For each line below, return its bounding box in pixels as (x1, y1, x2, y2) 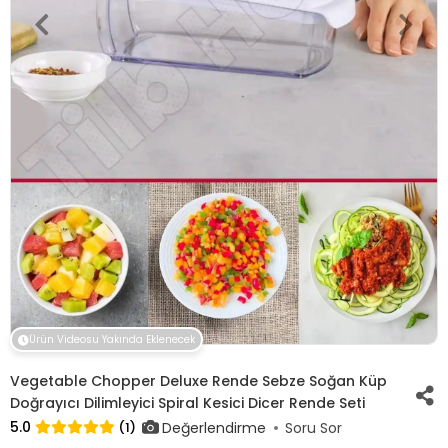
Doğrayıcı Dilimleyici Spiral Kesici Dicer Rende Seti (10, 393, 365, 413)
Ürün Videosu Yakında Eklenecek (29, 332, 195, 347)
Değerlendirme (162, 417, 266, 438)
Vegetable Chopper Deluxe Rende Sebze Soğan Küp (10, 371, 387, 391)
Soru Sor (285, 418, 342, 438)
